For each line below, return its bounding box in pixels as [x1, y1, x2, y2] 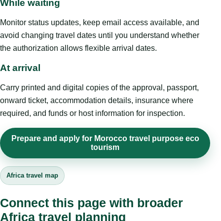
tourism [91, 143, 119, 152]
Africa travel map [6, 172, 58, 180]
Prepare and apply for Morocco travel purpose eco [11, 134, 199, 143]
